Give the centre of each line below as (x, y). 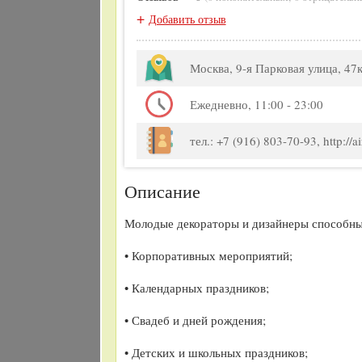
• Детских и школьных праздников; (216, 352)
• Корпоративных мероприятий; (208, 255)
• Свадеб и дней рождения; (195, 320)
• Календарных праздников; (196, 287)
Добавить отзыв (187, 19)
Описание (162, 191)
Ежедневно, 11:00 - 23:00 (256, 104)
